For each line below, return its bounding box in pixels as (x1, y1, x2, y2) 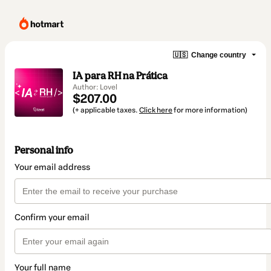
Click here (139, 106, 172, 114)
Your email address (15, 162, 90, 173)
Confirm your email (15, 212, 90, 223)
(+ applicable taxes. (73, 106, 139, 114)
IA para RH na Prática (73, 70, 168, 82)
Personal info (15, 144, 73, 157)
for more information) (172, 106, 247, 114)
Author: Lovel (73, 83, 117, 91)
